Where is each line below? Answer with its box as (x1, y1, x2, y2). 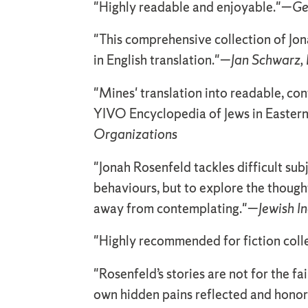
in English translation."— (93, 51, 231, 69)
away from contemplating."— (93, 199, 258, 217)
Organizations (93, 125, 177, 144)
